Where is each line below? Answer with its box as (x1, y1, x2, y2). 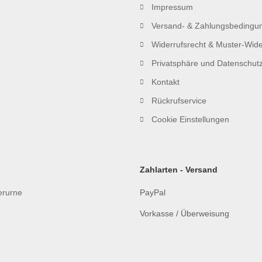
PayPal (140, 188, 166, 197)
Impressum (151, 2, 193, 12)
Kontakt (151, 77, 180, 87)
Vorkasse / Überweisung (140, 209, 229, 218)
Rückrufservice (151, 96, 206, 105)
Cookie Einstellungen (151, 115, 229, 124)
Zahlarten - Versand (140, 165, 218, 174)
